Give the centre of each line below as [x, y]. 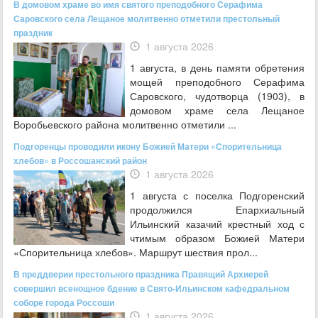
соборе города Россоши [64, 302]
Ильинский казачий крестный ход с [217, 224]
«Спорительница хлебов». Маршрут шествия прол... [136, 252]
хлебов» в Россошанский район [80, 160]
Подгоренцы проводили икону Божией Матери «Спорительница [148, 146]
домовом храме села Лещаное [217, 110]
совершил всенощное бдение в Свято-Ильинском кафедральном [152, 288]
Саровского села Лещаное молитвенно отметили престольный [147, 18]
